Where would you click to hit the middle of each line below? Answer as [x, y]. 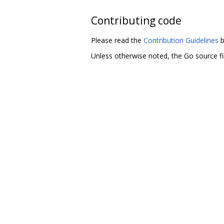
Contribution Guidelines [181, 40]
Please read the [117, 40]
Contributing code [136, 20]
